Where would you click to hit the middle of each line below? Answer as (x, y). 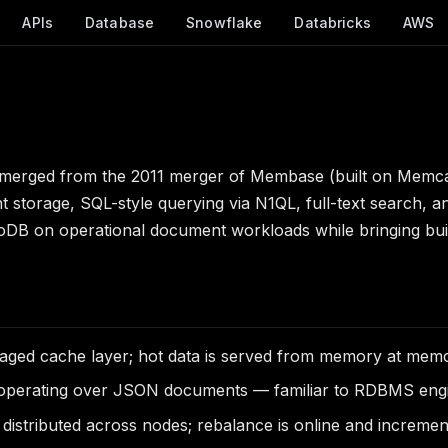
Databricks (332, 22)
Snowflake (224, 22)
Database (120, 22)
